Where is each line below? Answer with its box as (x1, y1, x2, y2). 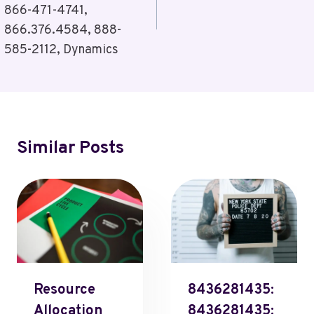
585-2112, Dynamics (4, 42, 118, 58)
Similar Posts (17, 137, 124, 160)
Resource (34, 281, 95, 299)
